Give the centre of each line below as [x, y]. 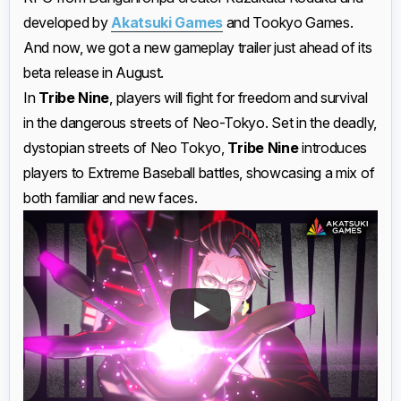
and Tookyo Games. [288, 22]
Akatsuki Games [167, 22]
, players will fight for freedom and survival [239, 98]
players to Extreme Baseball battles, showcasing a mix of [199, 173]
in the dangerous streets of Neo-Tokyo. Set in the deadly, [200, 123]
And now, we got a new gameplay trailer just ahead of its [198, 47]
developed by [68, 22]
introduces [333, 148]
